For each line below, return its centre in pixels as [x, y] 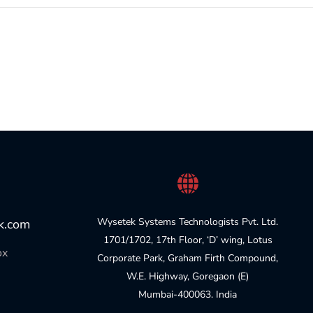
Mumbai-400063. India [188, 295]
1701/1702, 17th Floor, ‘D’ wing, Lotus [188, 240]
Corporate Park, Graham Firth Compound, [188, 259]
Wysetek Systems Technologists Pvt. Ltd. [188, 222]
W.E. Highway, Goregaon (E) [188, 277]
